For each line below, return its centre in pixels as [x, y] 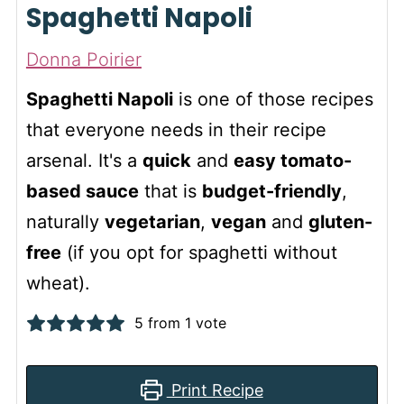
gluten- [340, 222]
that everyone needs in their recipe [176, 130]
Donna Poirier [83, 60]
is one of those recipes [273, 99]
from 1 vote [184, 323]
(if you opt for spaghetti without [199, 252]
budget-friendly [271, 191]
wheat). [58, 283]
